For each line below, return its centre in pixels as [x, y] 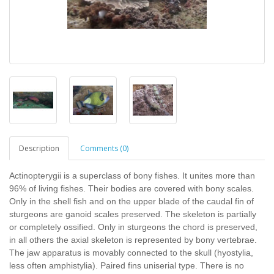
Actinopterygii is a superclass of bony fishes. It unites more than [132, 176]
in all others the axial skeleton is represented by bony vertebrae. [133, 240]
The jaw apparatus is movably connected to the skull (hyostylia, [131, 253]
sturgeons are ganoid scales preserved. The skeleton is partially [133, 214]
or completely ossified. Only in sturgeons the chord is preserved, [133, 227]
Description [39, 148]
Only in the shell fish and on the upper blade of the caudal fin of [131, 201]
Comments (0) [104, 148]
